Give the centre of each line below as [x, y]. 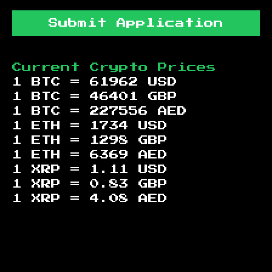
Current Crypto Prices [114, 67]
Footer [41, 232]
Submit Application [136, 23]
